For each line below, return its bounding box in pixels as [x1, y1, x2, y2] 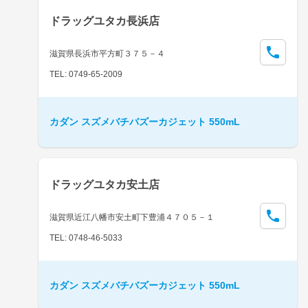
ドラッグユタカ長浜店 [49, 14, 159, 27]
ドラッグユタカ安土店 [49, 178, 159, 190]
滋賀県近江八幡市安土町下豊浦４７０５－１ [49, 212, 214, 222]
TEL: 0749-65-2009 [49, 69, 122, 79]
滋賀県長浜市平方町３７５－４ [49, 48, 165, 58]
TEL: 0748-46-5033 [49, 232, 122, 243]
